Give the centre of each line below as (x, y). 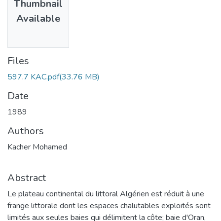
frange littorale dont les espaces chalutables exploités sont (109, 205)
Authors (26, 131)
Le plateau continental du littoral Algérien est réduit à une (106, 194)
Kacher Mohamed (37, 147)
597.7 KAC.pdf (33, 77)
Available (38, 19)
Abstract (27, 178)
